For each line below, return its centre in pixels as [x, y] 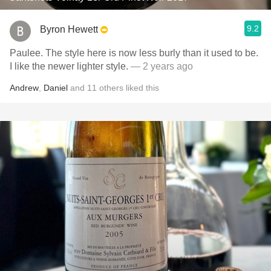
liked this [141, 88]
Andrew [24, 88]
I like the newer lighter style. [70, 66]
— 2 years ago [162, 66]
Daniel [56, 88]
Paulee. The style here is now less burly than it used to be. [134, 53]
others [111, 88]
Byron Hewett [69, 29]
